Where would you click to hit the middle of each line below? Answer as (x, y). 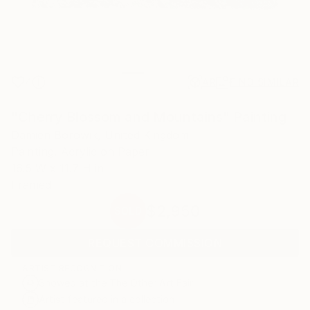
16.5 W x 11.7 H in (57, 168)
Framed (31, 184)
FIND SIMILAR (264, 82)
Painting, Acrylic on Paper (80, 151)
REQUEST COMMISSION (155, 243)
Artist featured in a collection (107, 299)
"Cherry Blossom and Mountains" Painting (149, 117)
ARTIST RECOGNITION (72, 268)
